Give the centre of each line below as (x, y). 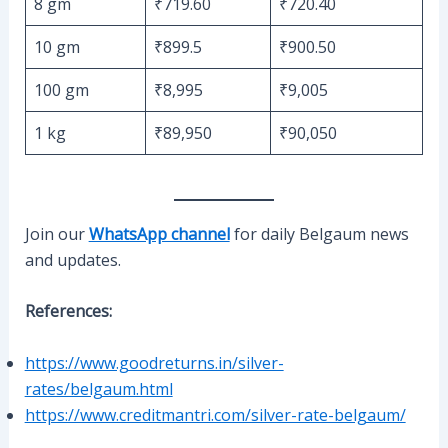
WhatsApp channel (159, 233)
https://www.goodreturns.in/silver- (154, 362)
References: (68, 311)
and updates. (72, 259)
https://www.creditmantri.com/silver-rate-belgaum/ (215, 414)
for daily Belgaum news (319, 233)
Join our (56, 233)
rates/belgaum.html (98, 388)
